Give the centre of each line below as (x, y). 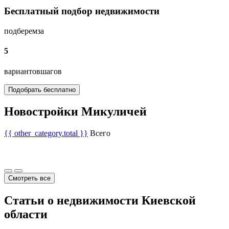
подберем (21, 31)
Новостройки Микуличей (75, 112)
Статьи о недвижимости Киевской (100, 201)
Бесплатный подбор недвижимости (82, 11)
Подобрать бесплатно (42, 89)
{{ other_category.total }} (46, 133)
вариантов (22, 71)
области (26, 214)
